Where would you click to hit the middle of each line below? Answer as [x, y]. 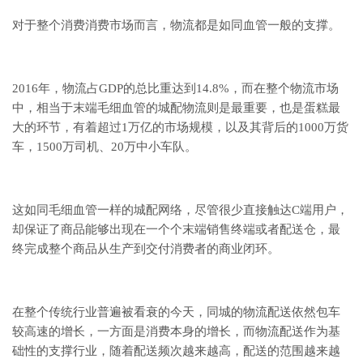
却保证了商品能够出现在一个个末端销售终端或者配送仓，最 [176, 230]
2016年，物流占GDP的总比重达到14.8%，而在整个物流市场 [175, 89]
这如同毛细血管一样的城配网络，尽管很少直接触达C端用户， [180, 210]
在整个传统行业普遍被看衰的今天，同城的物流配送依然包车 [176, 312]
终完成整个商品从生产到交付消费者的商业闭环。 [146, 249]
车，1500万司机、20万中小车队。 [105, 147]
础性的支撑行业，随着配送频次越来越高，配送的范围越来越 [176, 351]
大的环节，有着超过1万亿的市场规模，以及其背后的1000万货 [180, 128]
